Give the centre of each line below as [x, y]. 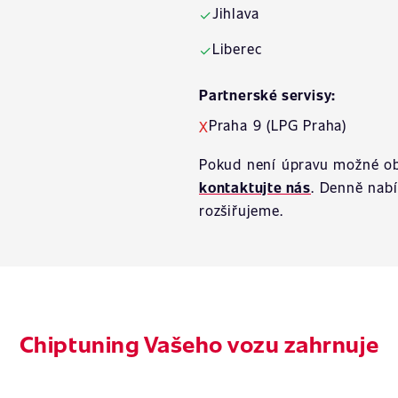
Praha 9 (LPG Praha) [278, 125]
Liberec [237, 48]
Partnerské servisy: [268, 95]
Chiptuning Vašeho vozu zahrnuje [199, 343]
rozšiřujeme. [241, 210]
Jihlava [235, 13]
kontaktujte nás [255, 187]
